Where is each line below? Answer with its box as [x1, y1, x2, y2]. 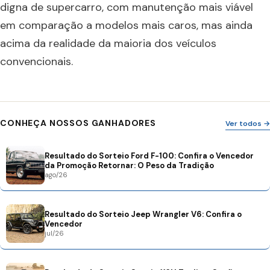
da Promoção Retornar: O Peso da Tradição [45, 160, 214, 171]
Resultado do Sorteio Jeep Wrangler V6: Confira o [45, 209, 242, 219]
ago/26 [45, 170, 67, 179]
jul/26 [45, 228, 64, 237]
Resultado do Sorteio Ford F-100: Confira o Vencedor [45, 150, 254, 161]
